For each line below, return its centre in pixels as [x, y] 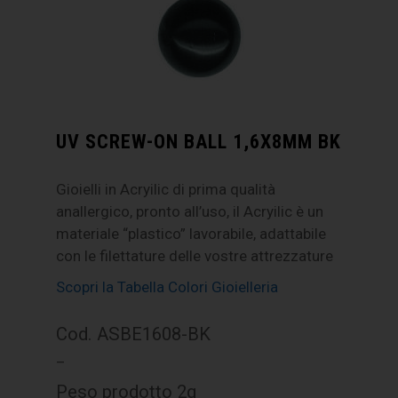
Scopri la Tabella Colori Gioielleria [167, 287]
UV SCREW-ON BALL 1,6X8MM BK [199, 142]
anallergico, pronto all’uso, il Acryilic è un [190, 212]
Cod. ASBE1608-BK [134, 334]
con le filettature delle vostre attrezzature [195, 256]
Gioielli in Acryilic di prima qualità [166, 190]
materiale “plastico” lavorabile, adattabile [191, 234]
